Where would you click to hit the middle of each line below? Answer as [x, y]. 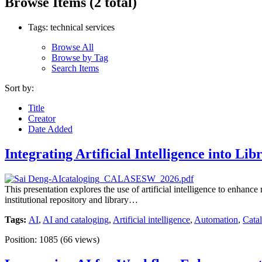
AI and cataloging [76, 219]
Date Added [50, 129]
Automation [216, 219]
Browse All [73, 47]
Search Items [75, 68]
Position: [22, 239]
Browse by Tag [80, 57]
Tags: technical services [71, 27]
